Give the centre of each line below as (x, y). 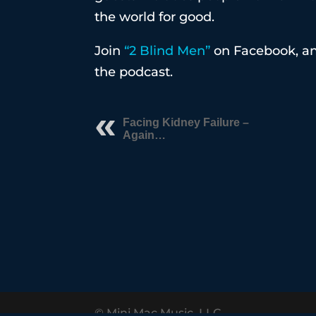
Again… (145, 135)
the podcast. (134, 72)
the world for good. (155, 17)
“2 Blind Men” (168, 51)
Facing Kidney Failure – (186, 122)
